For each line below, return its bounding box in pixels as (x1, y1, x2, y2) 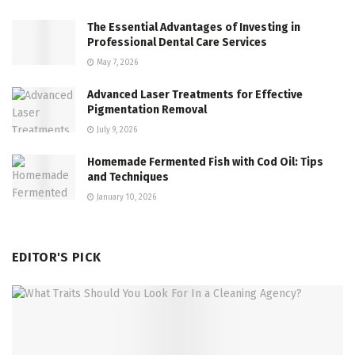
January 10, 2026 (94, 192, 156, 202)
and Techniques (87, 170, 169, 184)
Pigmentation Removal (87, 102, 207, 116)
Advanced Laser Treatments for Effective (87, 87, 303, 101)
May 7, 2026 (94, 57, 138, 67)
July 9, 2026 (94, 124, 137, 135)
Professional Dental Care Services (87, 35, 267, 49)
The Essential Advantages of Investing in (87, 20, 300, 34)
